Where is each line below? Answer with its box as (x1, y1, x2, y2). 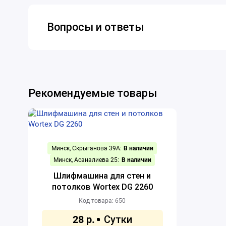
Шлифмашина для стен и (53, 171, 151, 181)
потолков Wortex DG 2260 (51, 182, 153, 192)
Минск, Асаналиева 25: (53, 156, 120, 164)
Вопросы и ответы (47, 20, 144, 33)
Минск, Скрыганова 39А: (51, 144, 122, 152)
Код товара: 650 (79, 197, 126, 205)
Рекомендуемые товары (28, 87, 157, 100)
